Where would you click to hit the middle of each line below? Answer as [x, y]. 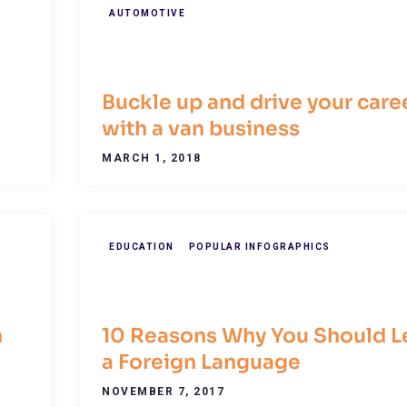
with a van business [201, 129]
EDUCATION [142, 246]
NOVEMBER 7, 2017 [163, 392]
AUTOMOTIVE [147, 14]
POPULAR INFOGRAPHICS [259, 246]
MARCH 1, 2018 [152, 159]
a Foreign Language [201, 362]
